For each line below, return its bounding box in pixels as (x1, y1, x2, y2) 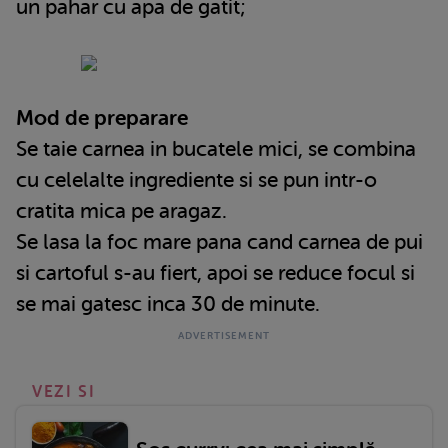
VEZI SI (32, 382, 96, 401)
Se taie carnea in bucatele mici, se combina (16, 136, 416, 161)
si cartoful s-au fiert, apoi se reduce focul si (16, 260, 415, 285)
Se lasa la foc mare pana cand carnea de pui (16, 229, 423, 254)
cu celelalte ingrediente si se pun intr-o (16, 167, 377, 192)
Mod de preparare (16, 105, 188, 130)
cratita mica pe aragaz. (16, 198, 227, 223)
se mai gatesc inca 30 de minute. (16, 291, 320, 316)
